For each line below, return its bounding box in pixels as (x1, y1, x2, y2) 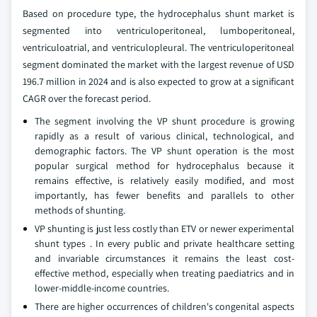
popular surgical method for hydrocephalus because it (35, 159, 294, 173)
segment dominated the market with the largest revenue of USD (23, 58, 294, 71)
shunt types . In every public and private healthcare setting (35, 237, 294, 250)
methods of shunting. (35, 204, 125, 217)
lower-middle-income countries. (35, 282, 169, 295)
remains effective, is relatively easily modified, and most (35, 174, 294, 188)
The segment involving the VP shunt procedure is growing (35, 115, 294, 128)
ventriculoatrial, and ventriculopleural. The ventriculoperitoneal (23, 41, 294, 54)
